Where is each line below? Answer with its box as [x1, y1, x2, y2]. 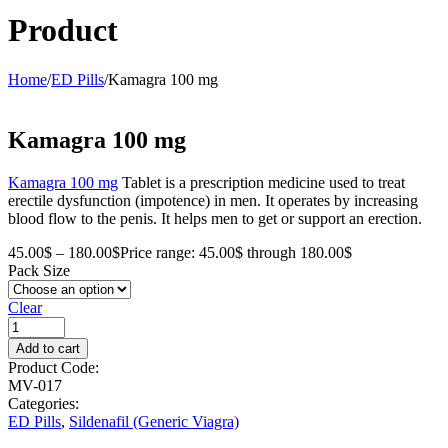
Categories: [8, 394, 79, 412]
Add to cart [16, 340, 80, 356]
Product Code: [8, 358, 99, 376]
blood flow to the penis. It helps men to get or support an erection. [8, 209, 422, 227]
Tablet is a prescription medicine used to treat [118, 173, 405, 191]
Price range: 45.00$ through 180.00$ [120, 243, 352, 261]
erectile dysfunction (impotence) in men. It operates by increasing [8, 191, 418, 209]
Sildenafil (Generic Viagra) [69, 412, 239, 430]
